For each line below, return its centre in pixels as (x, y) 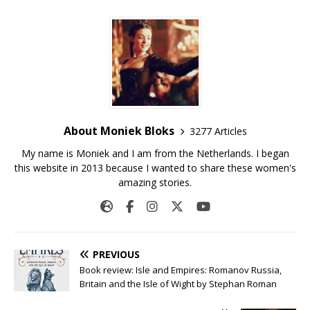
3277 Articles (218, 131)
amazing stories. (155, 183)
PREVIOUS (116, 255)
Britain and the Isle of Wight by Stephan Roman (178, 284)
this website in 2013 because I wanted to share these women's (155, 168)
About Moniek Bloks (119, 131)
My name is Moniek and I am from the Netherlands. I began (155, 154)
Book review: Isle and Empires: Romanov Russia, (181, 270)
